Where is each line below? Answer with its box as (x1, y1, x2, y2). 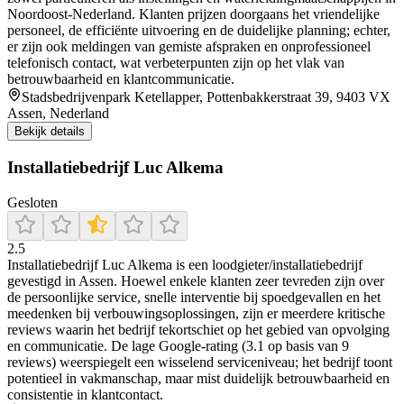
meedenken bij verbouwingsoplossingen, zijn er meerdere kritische (7, 305, 385, 321)
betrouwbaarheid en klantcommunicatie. (7, 71, 234, 87)
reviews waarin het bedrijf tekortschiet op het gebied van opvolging (7, 321, 390, 337)
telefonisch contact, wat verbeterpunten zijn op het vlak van (7, 55, 344, 71)
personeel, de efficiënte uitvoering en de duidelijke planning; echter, (7, 23, 390, 39)
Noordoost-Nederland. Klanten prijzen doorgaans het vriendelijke (7, 6, 380, 23)
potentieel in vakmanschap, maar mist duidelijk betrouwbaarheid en (7, 370, 390, 386)
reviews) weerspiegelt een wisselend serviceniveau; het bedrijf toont (7, 353, 392, 370)
